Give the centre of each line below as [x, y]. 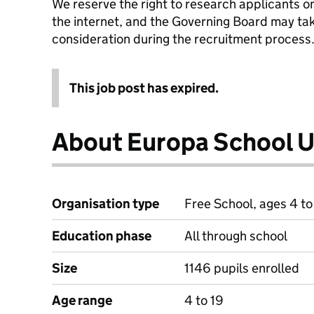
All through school [236, 236]
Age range [82, 300]
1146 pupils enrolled [242, 268]
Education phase [102, 236]
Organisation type [105, 204]
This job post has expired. [144, 88]
